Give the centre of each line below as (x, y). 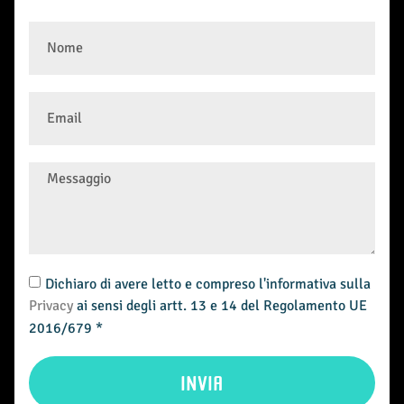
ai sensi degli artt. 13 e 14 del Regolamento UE (222, 306)
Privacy (53, 306)
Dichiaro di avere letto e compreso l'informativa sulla (208, 284)
